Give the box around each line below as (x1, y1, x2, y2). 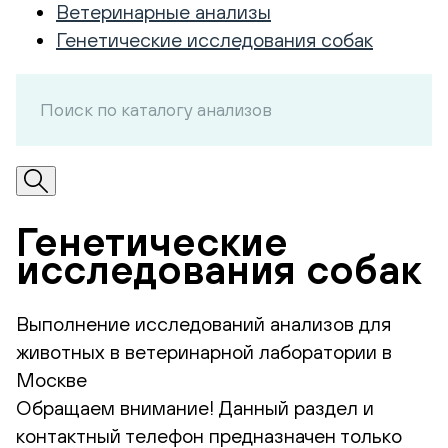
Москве (16, 367, 87, 391)
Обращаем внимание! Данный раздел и (16, 395, 374, 419)
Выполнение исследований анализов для (16, 311, 391, 335)
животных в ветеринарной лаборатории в (16, 339, 392, 363)
